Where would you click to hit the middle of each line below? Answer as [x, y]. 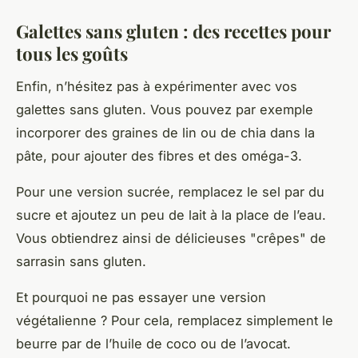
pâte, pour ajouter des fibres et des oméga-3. [159, 156]
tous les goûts [72, 54]
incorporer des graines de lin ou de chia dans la [165, 133]
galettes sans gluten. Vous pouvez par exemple [165, 110]
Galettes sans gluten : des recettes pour [173, 32]
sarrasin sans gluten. [81, 262]
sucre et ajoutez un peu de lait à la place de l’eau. [171, 215]
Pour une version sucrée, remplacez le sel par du [170, 192]
